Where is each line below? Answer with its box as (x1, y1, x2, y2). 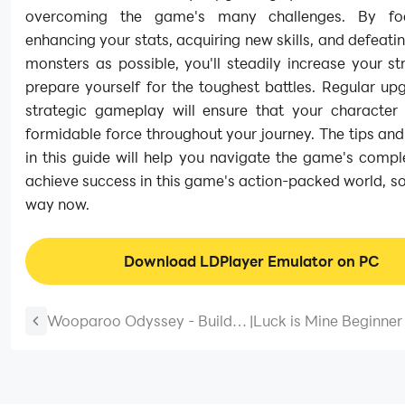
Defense (253, 353, 309, 373)
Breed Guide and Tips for (47, 332, 218, 352)
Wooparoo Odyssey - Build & (47, 310, 246, 330)
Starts (47, 375, 88, 395)
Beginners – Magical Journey (47, 353, 243, 373)
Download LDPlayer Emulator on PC (123, 251, 380, 270)
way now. (25, 193, 89, 213)
